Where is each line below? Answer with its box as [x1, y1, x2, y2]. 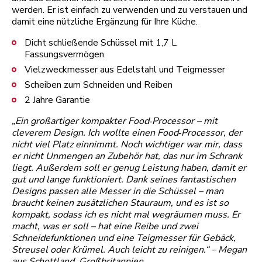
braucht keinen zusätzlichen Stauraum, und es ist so [12, 196, 229, 209]
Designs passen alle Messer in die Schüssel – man [12, 184, 223, 198]
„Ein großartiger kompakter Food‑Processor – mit [12, 114, 218, 127]
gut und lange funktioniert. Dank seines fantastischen [12, 173, 236, 186]
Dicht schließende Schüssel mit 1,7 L [25, 36, 177, 49]
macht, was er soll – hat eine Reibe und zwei [12, 219, 198, 233]
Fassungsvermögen [25, 47, 104, 61]
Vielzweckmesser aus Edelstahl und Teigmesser [25, 63, 225, 76]
